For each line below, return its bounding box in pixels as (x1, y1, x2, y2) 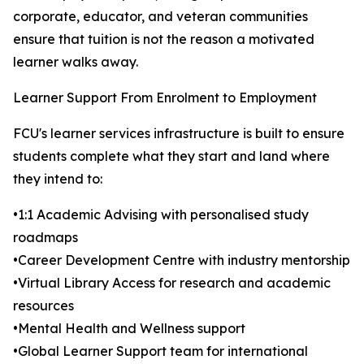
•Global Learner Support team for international (13, 343, 308, 360)
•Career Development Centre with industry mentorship (13, 252, 350, 269)
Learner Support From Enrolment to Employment (13, 89, 317, 106)
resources (13, 297, 74, 314)
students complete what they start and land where (13, 148, 330, 165)
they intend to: (13, 171, 102, 188)
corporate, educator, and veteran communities (13, 8, 308, 25)
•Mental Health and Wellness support (13, 320, 245, 337)
